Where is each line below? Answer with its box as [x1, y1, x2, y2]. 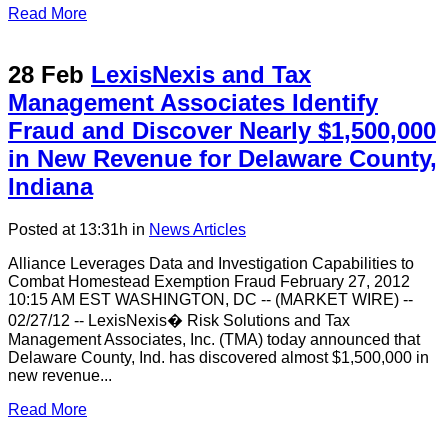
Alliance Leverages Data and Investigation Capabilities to [8, 254, 414, 272]
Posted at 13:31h [8, 220, 128, 238]
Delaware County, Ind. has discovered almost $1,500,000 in [8, 348, 429, 366]
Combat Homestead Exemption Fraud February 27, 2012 [8, 272, 410, 290]
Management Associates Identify [8, 88, 378, 116]
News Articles [149, 220, 246, 238]
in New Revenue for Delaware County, [8, 144, 437, 172]
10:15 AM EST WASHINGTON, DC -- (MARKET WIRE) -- [8, 290, 413, 308]
